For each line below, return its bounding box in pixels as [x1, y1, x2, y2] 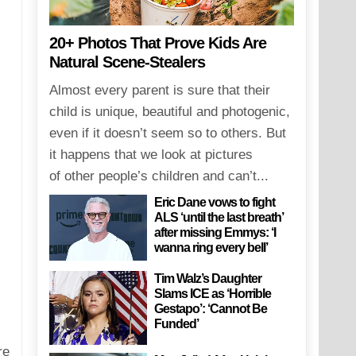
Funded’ [154, 317, 199, 331]
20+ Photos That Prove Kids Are [48, 34, 266, 52]
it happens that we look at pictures [48, 147, 253, 163]
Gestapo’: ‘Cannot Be [154, 302, 268, 316]
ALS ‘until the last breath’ [154, 211, 284, 225]
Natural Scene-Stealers [48, 53, 205, 72]
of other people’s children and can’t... [48, 168, 269, 184]
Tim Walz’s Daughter [154, 272, 262, 286]
